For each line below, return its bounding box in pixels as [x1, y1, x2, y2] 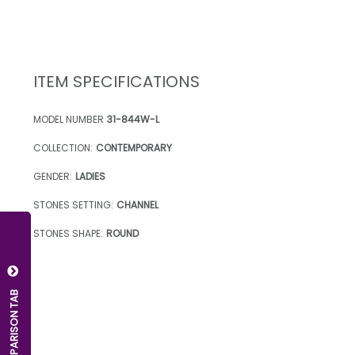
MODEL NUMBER [33, 113, 104, 126]
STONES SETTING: [33, 198, 113, 212]
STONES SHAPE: [33, 227, 103, 240]
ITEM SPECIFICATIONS [33, 71, 200, 93]
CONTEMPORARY [96, 141, 172, 155]
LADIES [75, 170, 105, 183]
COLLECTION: [33, 141, 93, 155]
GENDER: [33, 170, 72, 183]
